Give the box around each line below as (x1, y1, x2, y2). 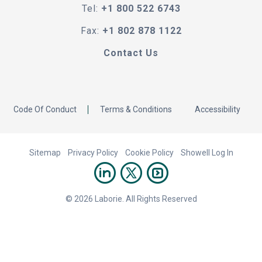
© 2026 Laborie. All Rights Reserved (65, 194, 197, 204)
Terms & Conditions (99, 104, 172, 114)
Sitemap (29, 147, 61, 157)
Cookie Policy (125, 147, 174, 157)
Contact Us (104, 47, 158, 58)
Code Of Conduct (13, 104, 77, 114)
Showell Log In (180, 147, 233, 157)
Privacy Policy (67, 147, 118, 157)
